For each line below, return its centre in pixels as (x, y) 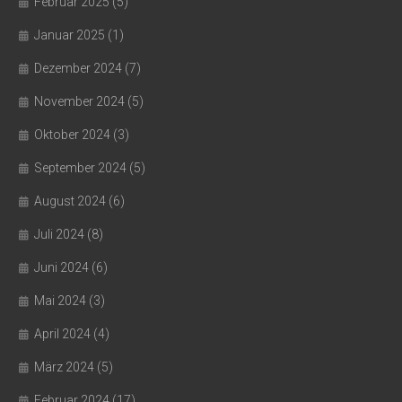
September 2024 (80, 168)
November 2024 (79, 102)
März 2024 (64, 367)
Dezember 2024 (78, 69)
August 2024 (70, 201)
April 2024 (62, 334)
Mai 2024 (60, 301)
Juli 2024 (59, 235)
